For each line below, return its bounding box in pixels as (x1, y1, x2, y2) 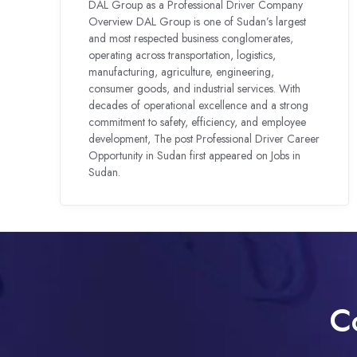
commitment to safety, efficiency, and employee (88, 113, 307, 130)
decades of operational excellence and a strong (88, 96, 309, 113)
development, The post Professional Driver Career (88, 130, 320, 147)
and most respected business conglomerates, (88, 29, 294, 46)
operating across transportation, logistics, (88, 46, 277, 63)
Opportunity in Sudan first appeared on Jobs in (88, 147, 301, 163)
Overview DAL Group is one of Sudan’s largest (88, 13, 307, 29)
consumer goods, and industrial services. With (88, 80, 301, 96)
